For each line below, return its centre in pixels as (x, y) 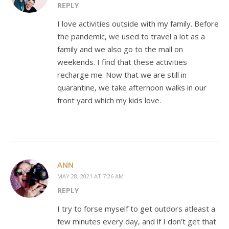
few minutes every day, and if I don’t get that (137, 221)
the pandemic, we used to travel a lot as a (131, 36)
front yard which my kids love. (109, 100)
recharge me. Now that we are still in (122, 74)
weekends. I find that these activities (122, 62)
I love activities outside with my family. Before (138, 23)
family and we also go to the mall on (120, 49)
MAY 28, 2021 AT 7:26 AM (90, 176)
